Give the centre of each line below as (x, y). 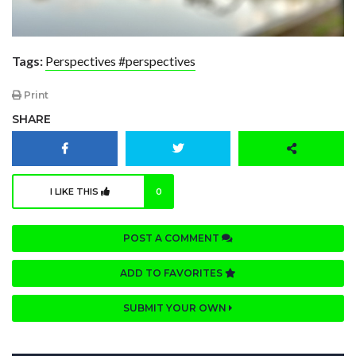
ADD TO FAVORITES (172, 273)
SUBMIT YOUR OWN (176, 308)
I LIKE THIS (75, 191)
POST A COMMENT (172, 238)
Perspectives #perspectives (120, 60)
